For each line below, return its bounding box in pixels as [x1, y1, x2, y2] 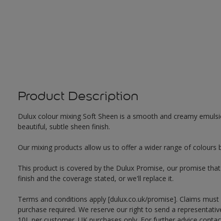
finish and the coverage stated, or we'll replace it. [17, 174, 174, 183]
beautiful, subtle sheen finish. [17, 122, 110, 131]
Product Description [17, 88, 139, 104]
